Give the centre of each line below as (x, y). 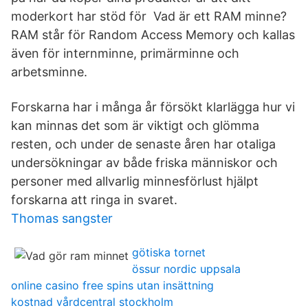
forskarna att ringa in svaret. (94, 200)
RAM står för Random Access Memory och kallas (153, 35)
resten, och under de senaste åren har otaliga (143, 144)
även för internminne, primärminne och (125, 53)
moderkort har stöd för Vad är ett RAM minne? (149, 16)
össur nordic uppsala (186, 269)
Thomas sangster (62, 218)
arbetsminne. (49, 72)
